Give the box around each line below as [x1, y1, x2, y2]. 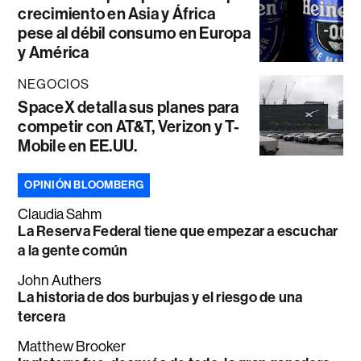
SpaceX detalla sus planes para [18, 98, 239, 118]
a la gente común [18, 242, 128, 260]
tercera [18, 308, 66, 326]
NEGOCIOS [18, 77, 89, 93]
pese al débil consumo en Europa [18, 23, 251, 44]
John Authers [18, 272, 102, 289]
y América [18, 43, 89, 63]
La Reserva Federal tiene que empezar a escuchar [18, 222, 338, 241]
